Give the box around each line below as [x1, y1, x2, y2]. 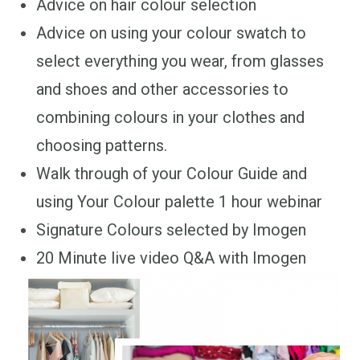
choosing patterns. [36, 136, 167, 156]
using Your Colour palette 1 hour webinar [36, 192, 322, 212]
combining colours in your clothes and [36, 108, 305, 128]
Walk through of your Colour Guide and [36, 164, 307, 184]
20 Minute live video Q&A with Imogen [36, 248, 306, 268]
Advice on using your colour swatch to [36, 23, 306, 43]
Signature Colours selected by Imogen [36, 220, 306, 240]
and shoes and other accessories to [36, 80, 288, 100]
